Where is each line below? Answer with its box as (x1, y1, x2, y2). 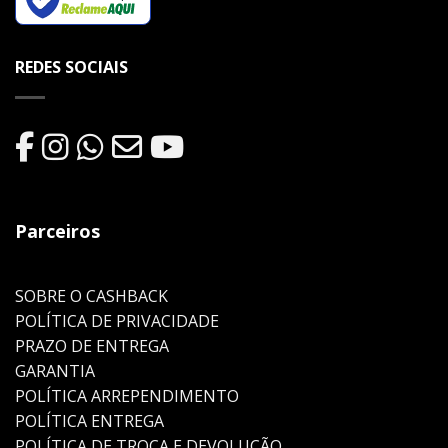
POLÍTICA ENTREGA (15, 410, 164, 433)
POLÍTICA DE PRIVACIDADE (15, 310, 219, 333)
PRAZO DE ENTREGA (15, 335, 169, 358)
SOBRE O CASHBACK (15, 285, 168, 308)
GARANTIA (15, 360, 95, 383)
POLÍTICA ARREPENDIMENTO (15, 385, 239, 408)
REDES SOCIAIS (15, 55, 128, 78)
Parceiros (15, 219, 100, 244)
